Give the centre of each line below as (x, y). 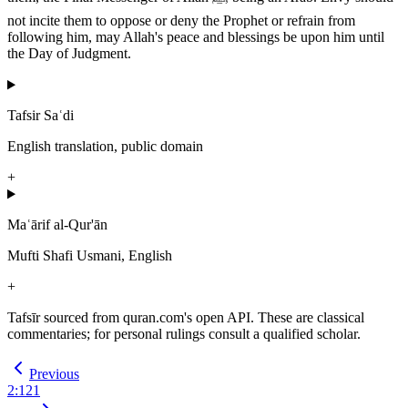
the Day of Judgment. (69, 54)
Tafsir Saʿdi (41, 116)
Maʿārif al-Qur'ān (57, 225)
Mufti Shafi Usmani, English (90, 256)
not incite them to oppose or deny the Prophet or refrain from (181, 21)
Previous (54, 374)
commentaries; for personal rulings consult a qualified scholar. (184, 334)
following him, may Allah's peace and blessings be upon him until (196, 37)
